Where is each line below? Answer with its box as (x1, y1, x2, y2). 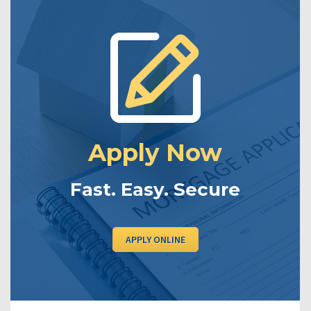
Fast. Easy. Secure (70, 178, 240, 201)
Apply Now (88, 138, 222, 168)
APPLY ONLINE (125, 233, 185, 246)
